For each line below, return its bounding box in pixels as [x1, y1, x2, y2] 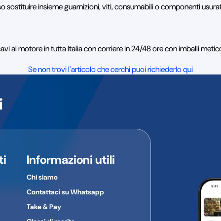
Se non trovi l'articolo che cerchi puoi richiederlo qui [28, 64, 193, 74]
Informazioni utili [26, 151, 115, 167]
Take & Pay [26, 202, 61, 211]
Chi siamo [26, 172, 58, 182]
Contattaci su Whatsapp [26, 187, 104, 196]
